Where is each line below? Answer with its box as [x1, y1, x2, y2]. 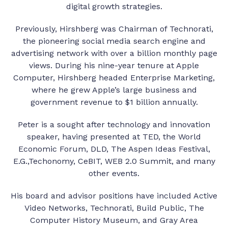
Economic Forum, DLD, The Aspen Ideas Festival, [18, 144, 210, 154]
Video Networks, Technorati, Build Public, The [24, 203, 204, 213]
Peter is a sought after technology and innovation [18, 120, 210, 130]
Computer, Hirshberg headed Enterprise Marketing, [13, 73, 215, 83]
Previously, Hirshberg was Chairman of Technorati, [15, 24, 213, 34]
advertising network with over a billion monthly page [11, 48, 217, 59]
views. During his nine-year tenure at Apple [29, 61, 199, 71]
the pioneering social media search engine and [22, 36, 206, 46]
